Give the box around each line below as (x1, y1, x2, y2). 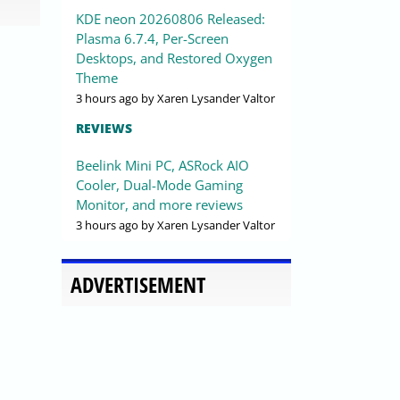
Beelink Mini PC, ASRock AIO (76, 156, 249, 175)
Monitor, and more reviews (76, 196, 243, 214)
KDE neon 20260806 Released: (76, 10, 265, 29)
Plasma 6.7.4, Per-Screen (76, 29, 229, 48)
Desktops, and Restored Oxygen (76, 49, 272, 68)
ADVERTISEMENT (71, 270, 205, 300)
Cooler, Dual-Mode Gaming (76, 176, 243, 195)
